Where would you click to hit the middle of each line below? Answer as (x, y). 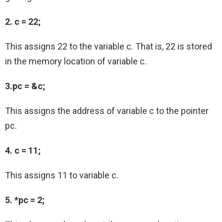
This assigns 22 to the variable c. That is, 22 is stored (109, 47)
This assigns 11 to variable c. (62, 175)
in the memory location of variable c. (76, 61)
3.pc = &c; (25, 86)
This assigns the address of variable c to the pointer (107, 111)
